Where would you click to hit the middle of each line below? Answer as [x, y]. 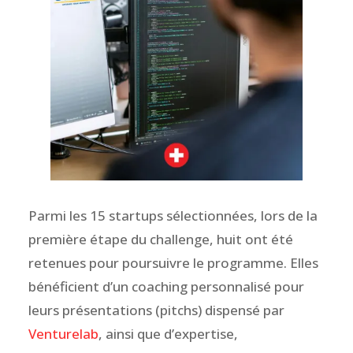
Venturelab [63, 333]
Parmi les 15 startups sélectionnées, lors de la [173, 215]
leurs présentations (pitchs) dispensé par [156, 310]
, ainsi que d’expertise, [168, 333]
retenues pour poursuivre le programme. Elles [173, 262]
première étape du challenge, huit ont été [160, 239]
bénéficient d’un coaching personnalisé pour [166, 286]
